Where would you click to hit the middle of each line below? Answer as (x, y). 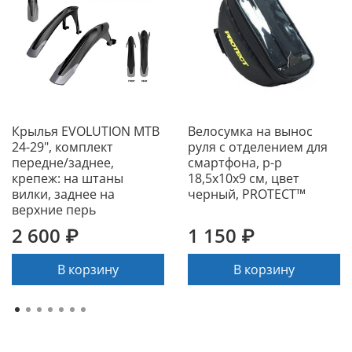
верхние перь (54, 209)
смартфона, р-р (235, 162)
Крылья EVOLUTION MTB (86, 131)
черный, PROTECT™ (247, 194)
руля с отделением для (258, 147)
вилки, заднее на (63, 194)
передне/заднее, (63, 162)
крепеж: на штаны (68, 178)
